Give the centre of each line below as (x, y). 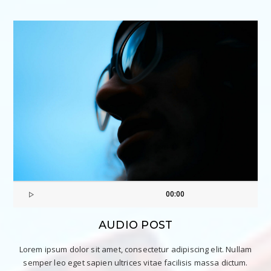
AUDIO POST (135, 225)
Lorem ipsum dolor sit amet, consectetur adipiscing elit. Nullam (135, 250)
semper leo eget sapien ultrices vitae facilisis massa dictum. (135, 263)
